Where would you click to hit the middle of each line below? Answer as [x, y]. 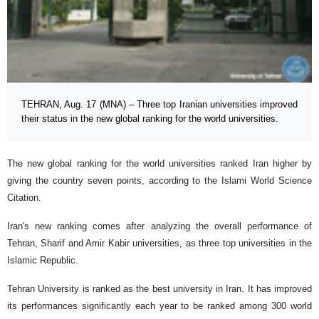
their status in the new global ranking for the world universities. [150, 119]
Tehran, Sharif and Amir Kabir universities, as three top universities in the [159, 244]
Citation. [24, 198]
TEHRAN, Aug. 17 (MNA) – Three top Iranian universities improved [159, 105]
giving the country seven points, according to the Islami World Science [159, 181]
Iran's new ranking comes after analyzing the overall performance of [159, 226]
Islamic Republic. [43, 261]
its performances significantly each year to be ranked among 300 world [159, 306]
